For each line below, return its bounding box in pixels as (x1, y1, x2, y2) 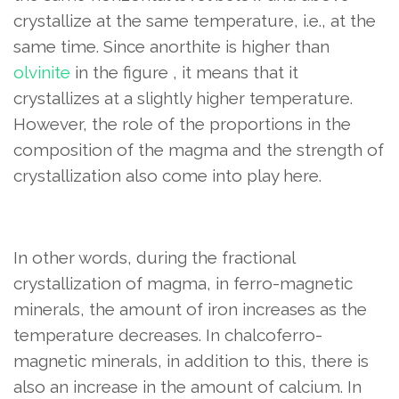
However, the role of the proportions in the (13, 114, 351, 134)
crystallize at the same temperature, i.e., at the (13, 11, 376, 30)
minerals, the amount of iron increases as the (13, 299, 367, 319)
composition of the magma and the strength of (13, 140, 384, 159)
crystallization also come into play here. (13, 166, 322, 185)
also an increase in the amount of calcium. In (13, 377, 362, 396)
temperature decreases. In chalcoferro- (13, 325, 322, 345)
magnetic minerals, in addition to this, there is (13, 351, 369, 370)
